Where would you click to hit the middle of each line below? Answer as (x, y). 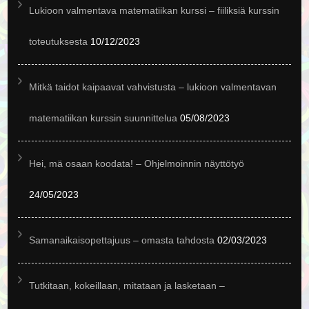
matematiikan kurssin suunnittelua (103, 118)
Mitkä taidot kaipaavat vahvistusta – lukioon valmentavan (153, 87)
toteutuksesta (59, 41)
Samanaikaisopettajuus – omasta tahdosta (122, 240)
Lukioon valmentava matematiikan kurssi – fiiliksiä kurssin (154, 10)
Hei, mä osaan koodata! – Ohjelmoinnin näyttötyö (137, 163)
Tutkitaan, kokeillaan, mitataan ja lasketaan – (127, 286)
